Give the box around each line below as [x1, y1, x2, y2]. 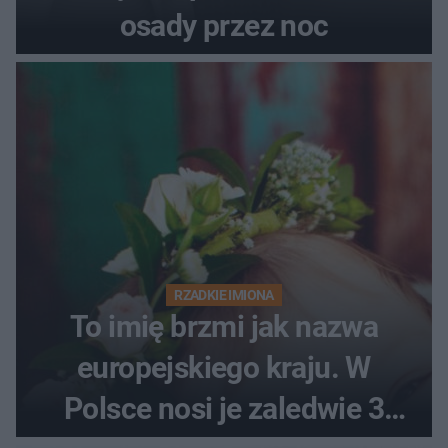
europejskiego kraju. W [77, 349, 371, 385]
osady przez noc [119, 7, 329, 43]
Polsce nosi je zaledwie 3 [64, 390, 384, 426]
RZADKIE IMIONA [174, 286, 274, 303]
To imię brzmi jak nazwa [69, 308, 379, 344]
